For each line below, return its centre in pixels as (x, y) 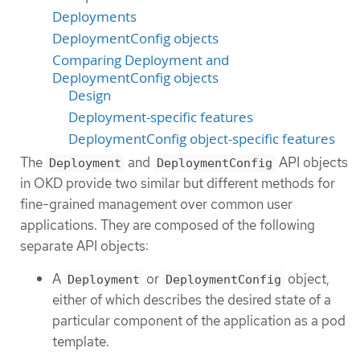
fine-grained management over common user (156, 204)
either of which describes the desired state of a (192, 299)
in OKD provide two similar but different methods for (178, 183)
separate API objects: (84, 245)
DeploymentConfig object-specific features (202, 139)
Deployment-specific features (161, 117)
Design (90, 95)
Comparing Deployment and (141, 60)
